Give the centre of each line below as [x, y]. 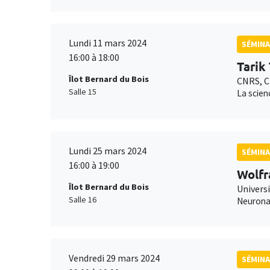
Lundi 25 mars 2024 [108, 150]
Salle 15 [83, 92]
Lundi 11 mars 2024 [108, 42]
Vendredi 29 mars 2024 [114, 258]
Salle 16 [83, 200]
